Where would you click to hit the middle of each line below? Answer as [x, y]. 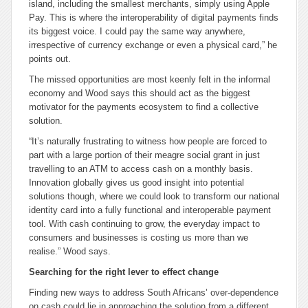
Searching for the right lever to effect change [124, 272]
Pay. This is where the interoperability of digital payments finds [154, 18]
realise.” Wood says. [70, 251]
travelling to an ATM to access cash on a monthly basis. [141, 169]
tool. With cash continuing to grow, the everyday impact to [144, 224]
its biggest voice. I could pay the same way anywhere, [137, 31]
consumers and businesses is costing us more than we [139, 238]
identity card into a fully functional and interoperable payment [150, 210]
